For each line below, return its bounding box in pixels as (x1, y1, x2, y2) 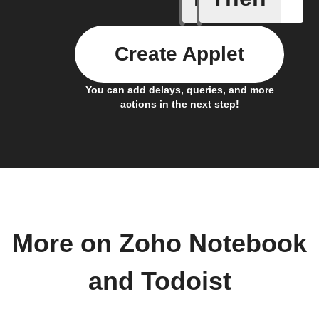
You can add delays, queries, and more (85, 84, 274, 96)
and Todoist (88, 267, 231, 296)
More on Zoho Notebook (12, 229, 307, 258)
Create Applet (115, 43, 244, 66)
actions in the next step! (120, 98, 239, 110)
